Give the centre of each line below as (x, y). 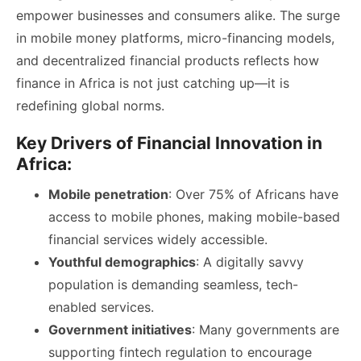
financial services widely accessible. (158, 239)
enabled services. (101, 307)
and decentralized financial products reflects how (168, 60)
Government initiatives (120, 329)
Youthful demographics (122, 261)
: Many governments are (266, 329)
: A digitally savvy (250, 261)
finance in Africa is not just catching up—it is (153, 83)
